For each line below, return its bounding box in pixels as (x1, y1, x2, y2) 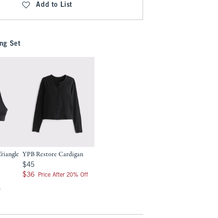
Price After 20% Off (38, 172, 89, 178)
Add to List (36, 2, 73, 8)
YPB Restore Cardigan (22, 150, 84, 159)
